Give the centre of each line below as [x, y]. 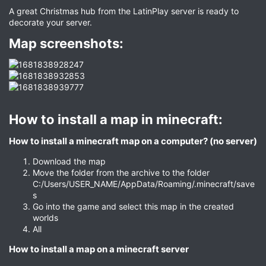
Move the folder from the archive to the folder [121, 172]
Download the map [69, 161]
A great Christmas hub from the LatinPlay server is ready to [124, 11]
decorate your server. [50, 22]
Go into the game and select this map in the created [133, 206]
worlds [45, 217]
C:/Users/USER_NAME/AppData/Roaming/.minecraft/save [144, 183]
